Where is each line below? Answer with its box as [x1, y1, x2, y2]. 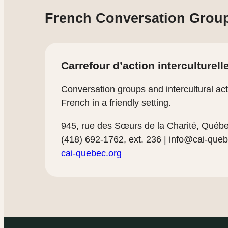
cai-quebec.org [61, 148, 122, 159]
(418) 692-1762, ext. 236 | [61, 134, 169, 145]
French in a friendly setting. [61, 98, 171, 108]
